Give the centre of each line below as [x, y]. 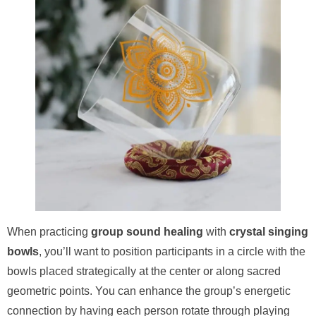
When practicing [49, 231]
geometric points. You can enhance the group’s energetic [149, 291]
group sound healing [147, 231]
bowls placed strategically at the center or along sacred [144, 271]
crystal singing [269, 231]
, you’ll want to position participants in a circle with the [172, 251]
